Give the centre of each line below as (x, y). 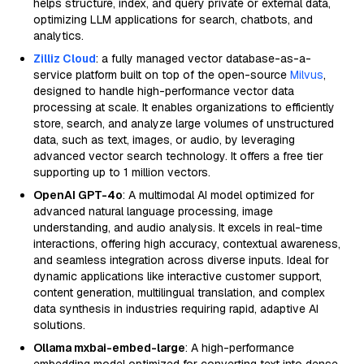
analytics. (58, 36)
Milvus (307, 75)
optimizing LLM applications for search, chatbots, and (173, 19)
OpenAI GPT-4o (78, 195)
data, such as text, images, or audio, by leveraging (164, 140)
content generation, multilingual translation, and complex (179, 292)
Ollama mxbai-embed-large (109, 348)
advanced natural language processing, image (153, 211)
